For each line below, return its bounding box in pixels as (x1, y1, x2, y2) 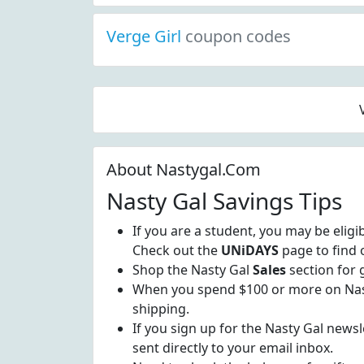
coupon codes (185, 25, 291, 47)
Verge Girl (106, 25, 185, 47)
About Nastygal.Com (106, 158, 261, 180)
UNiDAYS (221, 241, 279, 259)
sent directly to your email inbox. (132, 339, 333, 357)
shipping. (132, 300, 189, 318)
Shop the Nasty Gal (132, 261, 253, 279)
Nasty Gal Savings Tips (106, 185, 342, 216)
